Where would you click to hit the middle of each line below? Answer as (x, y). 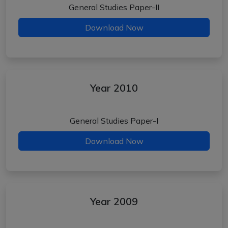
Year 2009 (114, 201)
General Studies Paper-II (114, 7)
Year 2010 (114, 88)
